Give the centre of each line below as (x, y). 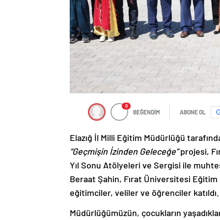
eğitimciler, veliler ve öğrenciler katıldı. (144, 192)
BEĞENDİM (147, 112)
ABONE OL (193, 112)
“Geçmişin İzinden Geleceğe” (124, 151)
